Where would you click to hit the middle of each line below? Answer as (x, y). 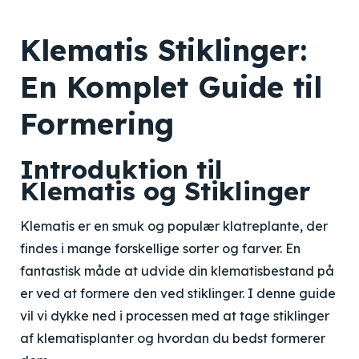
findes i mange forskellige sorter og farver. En (160, 248)
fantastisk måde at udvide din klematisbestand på (177, 271)
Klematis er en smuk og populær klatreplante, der (174, 226)
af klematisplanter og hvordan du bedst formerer (173, 338)
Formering (97, 124)
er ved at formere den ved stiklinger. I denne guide (178, 293)
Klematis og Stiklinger (165, 191)
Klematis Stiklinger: (163, 50)
